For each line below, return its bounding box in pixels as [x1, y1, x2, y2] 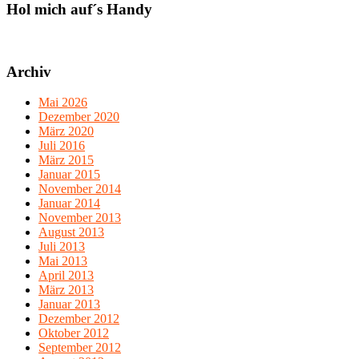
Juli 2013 [38, 240, 85, 254]
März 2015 [38, 153, 94, 167]
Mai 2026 [38, 95, 87, 110]
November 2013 [38, 211, 121, 225]
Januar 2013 [38, 297, 100, 312]
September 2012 [38, 341, 121, 355]
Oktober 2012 [38, 326, 109, 341]
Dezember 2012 [38, 312, 119, 326]
